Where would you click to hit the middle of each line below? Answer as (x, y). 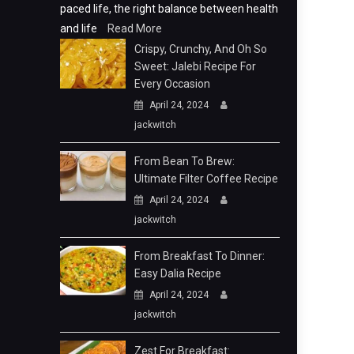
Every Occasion (173, 84)
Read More (135, 29)
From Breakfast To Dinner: (200, 256)
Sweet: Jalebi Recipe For (196, 67)
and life (80, 29)
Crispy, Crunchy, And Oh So (201, 49)
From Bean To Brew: (185, 162)
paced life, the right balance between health (169, 9)
